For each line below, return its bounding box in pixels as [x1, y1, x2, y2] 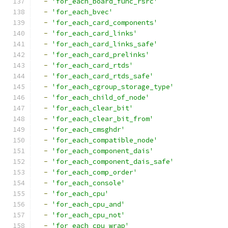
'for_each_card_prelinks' [52, 50, 150, 59]
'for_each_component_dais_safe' [52, 157, 174, 166]
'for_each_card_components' [52, 18, 158, 27]
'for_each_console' [52, 179, 125, 187]
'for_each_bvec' [52, 8, 113, 16]
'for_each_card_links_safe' [52, 40, 158, 48]
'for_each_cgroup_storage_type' [52, 82, 174, 91]
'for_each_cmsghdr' [52, 125, 125, 134]
